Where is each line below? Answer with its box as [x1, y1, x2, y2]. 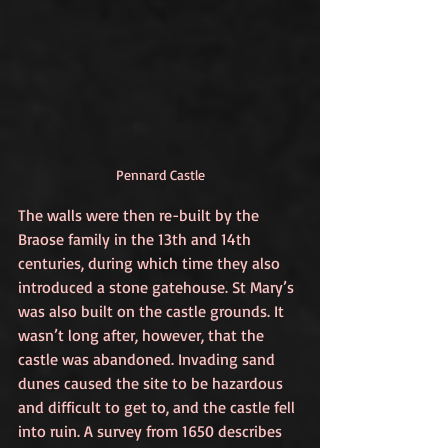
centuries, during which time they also [18, 252, 284, 273]
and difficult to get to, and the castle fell [18, 396, 299, 417]
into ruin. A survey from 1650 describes [18, 420, 286, 441]
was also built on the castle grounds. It [18, 300, 288, 321]
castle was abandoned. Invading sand [18, 348, 279, 369]
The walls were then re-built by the [18, 204, 263, 225]
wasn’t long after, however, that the [18, 324, 268, 345]
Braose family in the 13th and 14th [18, 228, 255, 249]
